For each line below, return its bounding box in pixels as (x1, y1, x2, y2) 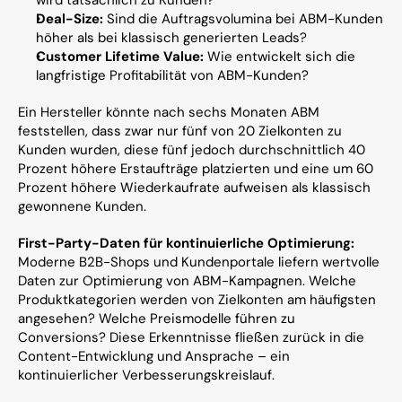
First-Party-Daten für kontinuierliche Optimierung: (18, 234, 354, 252)
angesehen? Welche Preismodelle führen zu (18, 310, 295, 328)
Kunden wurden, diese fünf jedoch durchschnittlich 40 (18, 141, 365, 159)
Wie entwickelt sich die (204, 48, 355, 66)
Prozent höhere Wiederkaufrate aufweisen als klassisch (18, 179, 371, 197)
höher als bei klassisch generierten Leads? (36, 29, 307, 47)
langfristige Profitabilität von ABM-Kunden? (36, 66, 309, 84)
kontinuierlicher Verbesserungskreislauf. (18, 366, 275, 384)
